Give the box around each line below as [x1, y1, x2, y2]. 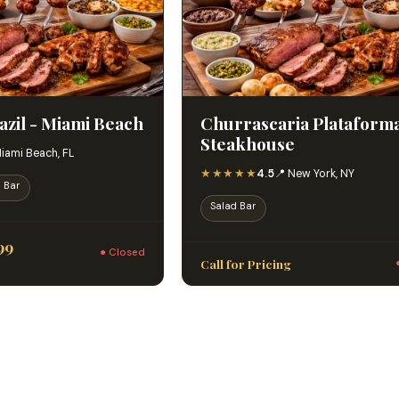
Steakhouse [200, 132, 295, 156]
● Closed [100, 245, 145, 259]
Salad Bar [210, 199, 256, 213]
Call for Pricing [200, 255, 291, 272]
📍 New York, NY [274, 166, 355, 181]
